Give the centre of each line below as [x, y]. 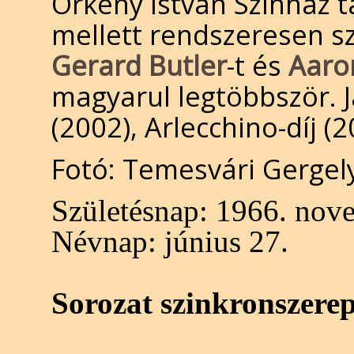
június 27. [222, 241]
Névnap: [104, 241]
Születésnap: [130, 211]
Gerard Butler [139, 65]
